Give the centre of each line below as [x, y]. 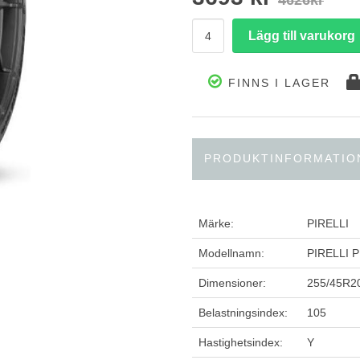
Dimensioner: [232, 283]
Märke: [216, 223]
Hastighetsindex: [241, 342]
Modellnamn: [231, 253]
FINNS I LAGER [277, 83]
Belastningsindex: [243, 313]
